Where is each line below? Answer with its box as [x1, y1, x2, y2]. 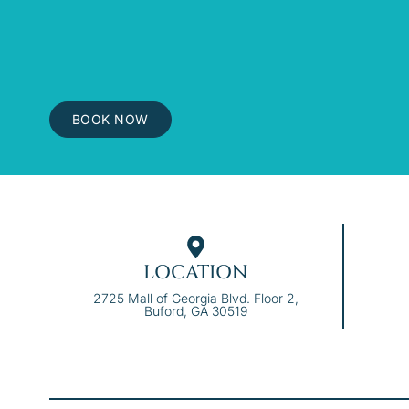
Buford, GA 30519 [143, 302, 247, 319]
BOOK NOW [71, 111, 149, 128]
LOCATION [142, 259, 248, 286]
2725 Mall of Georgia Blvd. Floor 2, [92, 289, 299, 306]
